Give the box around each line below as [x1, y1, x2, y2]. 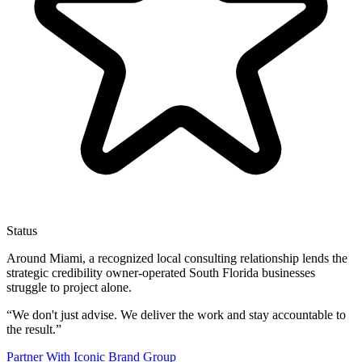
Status [6, 224, 37, 238]
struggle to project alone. [6, 280, 132, 295]
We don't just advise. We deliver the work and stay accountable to [12, 308, 346, 322]
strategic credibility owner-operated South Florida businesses [6, 266, 315, 280]
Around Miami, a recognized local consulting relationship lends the [6, 251, 347, 266]
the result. [6, 322, 56, 337]
